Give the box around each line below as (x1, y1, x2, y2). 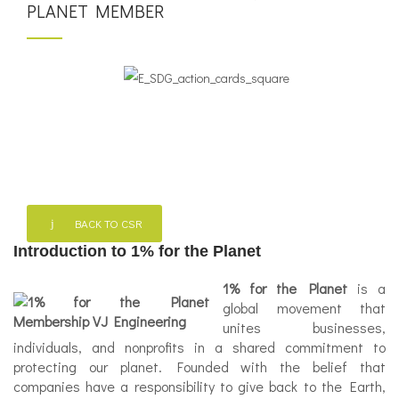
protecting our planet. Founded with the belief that (13, 357, 386, 376)
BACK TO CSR (69, 216, 142, 231)
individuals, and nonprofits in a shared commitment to (13, 338, 386, 356)
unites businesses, (223, 318, 386, 337)
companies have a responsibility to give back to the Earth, (13, 377, 386, 395)
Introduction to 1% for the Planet (13, 242, 261, 260)
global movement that (223, 298, 386, 317)
